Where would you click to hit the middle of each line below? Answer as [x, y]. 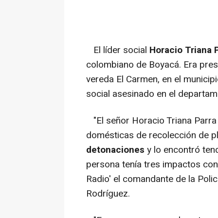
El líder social [118, 50]
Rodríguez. [108, 194]
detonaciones [115, 150]
